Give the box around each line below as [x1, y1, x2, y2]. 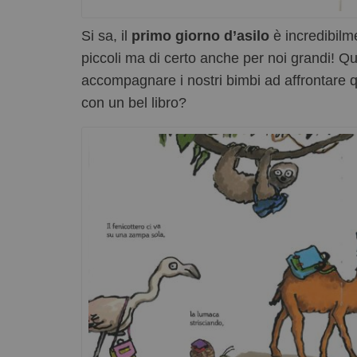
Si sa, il [81, 28, 131, 45]
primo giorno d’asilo [131, 28, 269, 45]
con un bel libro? [81, 95, 186, 112]
